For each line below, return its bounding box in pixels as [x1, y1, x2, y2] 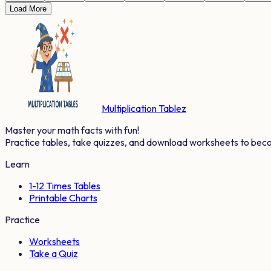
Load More [10, 4, 47, 13]
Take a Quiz [29, 247, 78, 260]
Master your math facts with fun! [5, 123, 139, 136]
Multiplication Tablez [102, 102, 186, 114]
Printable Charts [29, 191, 97, 204]
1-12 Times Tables [29, 179, 100, 192]
